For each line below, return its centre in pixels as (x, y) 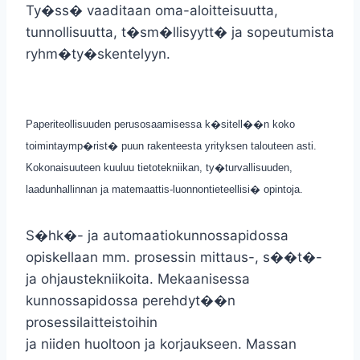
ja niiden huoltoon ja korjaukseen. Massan (161, 344)
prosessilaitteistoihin (92, 322)
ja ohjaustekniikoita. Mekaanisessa (138, 279)
